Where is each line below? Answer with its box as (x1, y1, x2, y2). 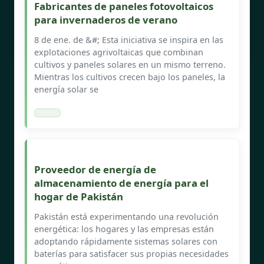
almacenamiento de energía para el (34, 176, 209, 190)
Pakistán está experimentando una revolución (34, 210, 219, 222)
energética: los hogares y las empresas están (34, 223, 214, 235)
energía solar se (34, 83, 98, 95)
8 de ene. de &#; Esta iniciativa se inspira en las (34, 34, 223, 45)
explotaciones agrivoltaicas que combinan (34, 46, 203, 58)
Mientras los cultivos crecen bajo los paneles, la (34, 71, 225, 82)
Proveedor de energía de (34, 162, 156, 176)
